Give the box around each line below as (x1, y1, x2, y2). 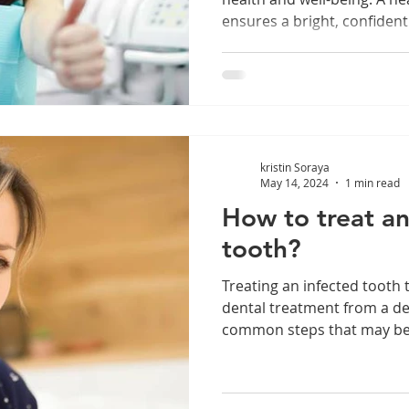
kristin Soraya (260, 159, 330, 174)
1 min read (345, 175, 400, 190)
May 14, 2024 (260, 175, 329, 190)
